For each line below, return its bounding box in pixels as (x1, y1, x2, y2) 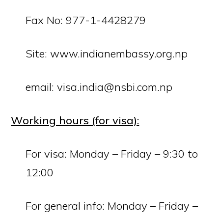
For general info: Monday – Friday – (26, 199, 198, 213)
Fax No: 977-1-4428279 (26, 13, 146, 27)
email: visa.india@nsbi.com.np (26, 80, 173, 94)
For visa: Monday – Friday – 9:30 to (26, 147, 198, 161)
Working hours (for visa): (11, 113, 139, 127)
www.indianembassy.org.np (50, 47, 188, 60)
